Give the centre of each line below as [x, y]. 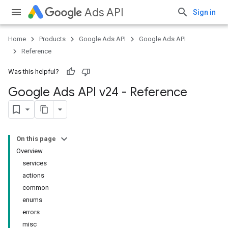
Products [52, 39]
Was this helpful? [34, 72]
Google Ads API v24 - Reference [98, 92]
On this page [36, 139]
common [36, 188]
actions [33, 175]
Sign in [204, 12]
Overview [30, 151]
